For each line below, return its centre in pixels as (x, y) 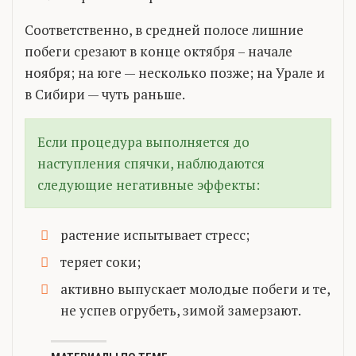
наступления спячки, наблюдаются (151, 163)
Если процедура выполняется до (143, 141)
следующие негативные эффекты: (149, 184)
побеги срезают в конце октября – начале (159, 51)
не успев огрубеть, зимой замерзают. (181, 310)
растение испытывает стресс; (155, 234)
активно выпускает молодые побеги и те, (195, 288)
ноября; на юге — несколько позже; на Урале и (175, 72)
